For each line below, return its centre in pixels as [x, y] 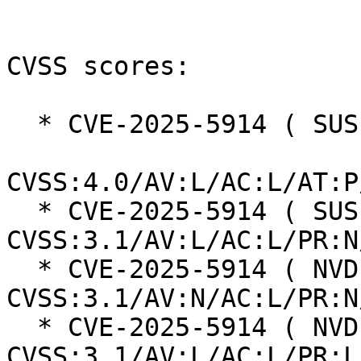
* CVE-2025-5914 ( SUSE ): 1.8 [22, 124]
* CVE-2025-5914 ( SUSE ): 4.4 [22, 212]
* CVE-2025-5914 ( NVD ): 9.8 [22, 270]
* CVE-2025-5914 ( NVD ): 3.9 [22, 328]
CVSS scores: [98, 66]
